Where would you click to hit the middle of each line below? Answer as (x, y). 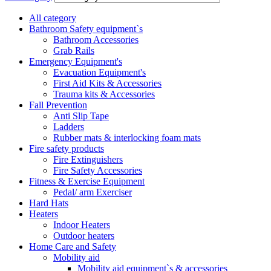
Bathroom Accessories (96, 39)
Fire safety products (67, 148)
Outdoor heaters (84, 235)
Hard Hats (49, 203)
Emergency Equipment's (76, 61)
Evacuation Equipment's (100, 72)
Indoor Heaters (82, 224)
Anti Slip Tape (81, 116)
